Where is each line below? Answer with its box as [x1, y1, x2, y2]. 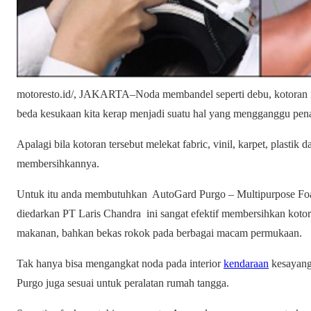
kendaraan [224, 258, 269, 270]
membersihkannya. [17, 158, 99, 170]
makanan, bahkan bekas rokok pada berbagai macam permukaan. [17, 227, 302, 239]
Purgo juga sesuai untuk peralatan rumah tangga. [17, 277, 229, 289]
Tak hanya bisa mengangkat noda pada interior [17, 258, 224, 270]
